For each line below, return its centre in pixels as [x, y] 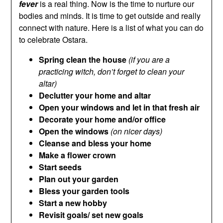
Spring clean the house [83, 59]
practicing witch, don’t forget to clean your [112, 71]
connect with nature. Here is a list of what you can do [111, 28]
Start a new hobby [73, 203]
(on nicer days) [137, 131]
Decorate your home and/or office [103, 119]
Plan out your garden [79, 179]
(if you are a [149, 59]
